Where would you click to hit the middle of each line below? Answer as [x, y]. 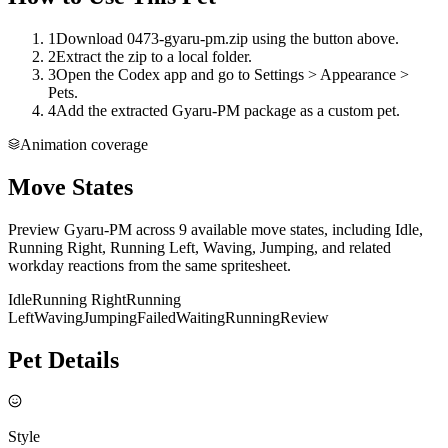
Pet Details [63, 359]
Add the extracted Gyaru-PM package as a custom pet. [228, 110]
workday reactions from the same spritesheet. [149, 265]
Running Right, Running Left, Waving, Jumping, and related [199, 247]
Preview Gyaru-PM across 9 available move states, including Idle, [215, 229]
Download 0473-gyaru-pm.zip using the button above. [227, 38]
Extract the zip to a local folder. [154, 56]
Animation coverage [84, 144]
